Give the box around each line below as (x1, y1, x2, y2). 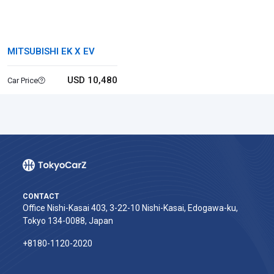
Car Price (7, 75, 38, 85)
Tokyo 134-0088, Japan (23, 216, 113, 226)
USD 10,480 (67, 75, 117, 86)
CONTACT (23, 192, 59, 201)
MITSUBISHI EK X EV (7, 46, 95, 57)
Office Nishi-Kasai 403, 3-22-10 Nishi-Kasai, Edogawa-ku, (23, 203, 238, 213)
